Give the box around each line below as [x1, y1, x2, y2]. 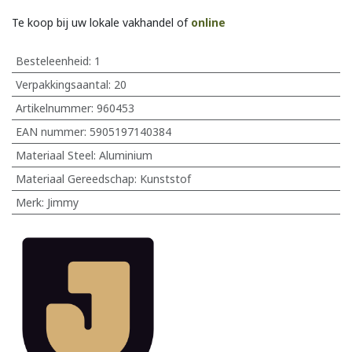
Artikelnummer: [15, 100, 97, 115]
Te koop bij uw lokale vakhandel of [12, 14, 191, 30]
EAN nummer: [15, 123, 90, 139]
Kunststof [139, 170, 191, 186]
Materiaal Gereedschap [15, 170, 134, 186]
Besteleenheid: [15, 53, 94, 68]
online [191, 14, 225, 30]
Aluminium [98, 147, 152, 163]
